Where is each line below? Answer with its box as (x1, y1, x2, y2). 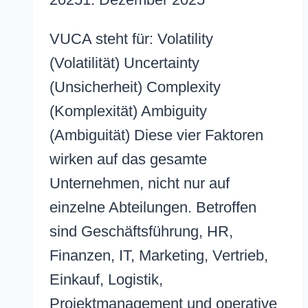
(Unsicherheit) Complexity (49, 78, 221, 96)
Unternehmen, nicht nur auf (49, 175, 230, 192)
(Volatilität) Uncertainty (49, 54, 199, 72)
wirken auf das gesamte (49, 151, 207, 168)
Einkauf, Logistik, (49, 271, 163, 289)
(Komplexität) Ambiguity (49, 102, 207, 120)
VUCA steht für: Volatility (49, 30, 213, 48)
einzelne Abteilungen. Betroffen (49, 199, 256, 217)
